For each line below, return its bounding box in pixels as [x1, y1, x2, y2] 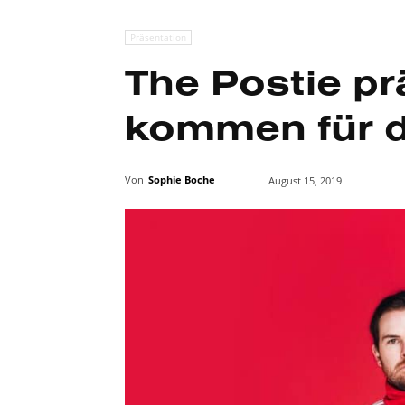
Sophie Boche [148, 173, 215, 186]
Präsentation [130, 31, 186, 43]
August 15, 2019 [268, 174, 342, 188]
